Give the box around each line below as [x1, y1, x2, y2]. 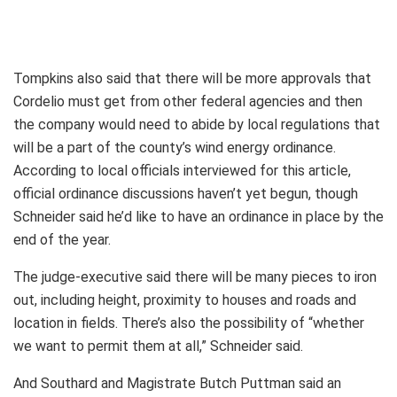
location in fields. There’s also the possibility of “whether [13, 315, 364, 332]
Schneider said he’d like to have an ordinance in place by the [13, 208, 384, 226]
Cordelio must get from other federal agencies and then [13, 93, 362, 111]
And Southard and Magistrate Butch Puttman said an [13, 375, 341, 393]
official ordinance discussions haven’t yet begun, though [13, 185, 358, 203]
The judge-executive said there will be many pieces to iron [13, 269, 377, 286]
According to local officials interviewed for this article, [13, 162, 351, 180]
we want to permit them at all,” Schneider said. [13, 338, 303, 355]
